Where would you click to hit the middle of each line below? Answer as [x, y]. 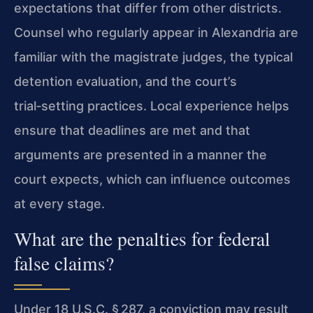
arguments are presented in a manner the [140, 155]
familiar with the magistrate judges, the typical [153, 57]
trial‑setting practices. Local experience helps [152, 106]
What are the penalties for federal [142, 238]
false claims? [64, 263]
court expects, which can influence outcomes [152, 180]
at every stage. [59, 204]
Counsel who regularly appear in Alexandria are [156, 33]
